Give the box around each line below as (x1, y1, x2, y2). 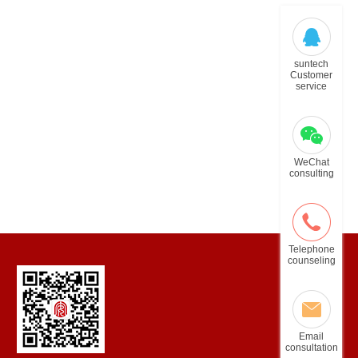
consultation (284, 342, 338, 353)
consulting (288, 168, 334, 179)
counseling (287, 255, 336, 266)
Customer (290, 70, 332, 81)
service (296, 81, 327, 92)
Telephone (288, 244, 335, 255)
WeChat (293, 157, 329, 168)
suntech (294, 58, 328, 70)
